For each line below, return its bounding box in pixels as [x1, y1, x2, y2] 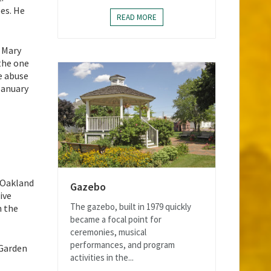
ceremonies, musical [70, 226, 146, 238]
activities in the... [70, 251, 134, 263]
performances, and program [70, 238, 175, 250]
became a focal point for [70, 213, 162, 225]
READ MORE [117, 12, 157, 23]
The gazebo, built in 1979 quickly [70, 200, 191, 212]
